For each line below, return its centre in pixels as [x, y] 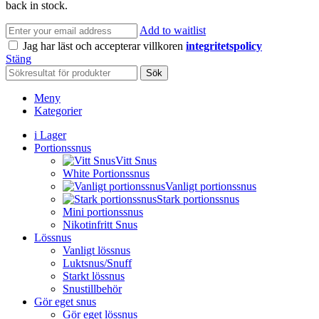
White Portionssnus [106, 174]
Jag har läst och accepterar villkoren [104, 46]
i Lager [50, 135]
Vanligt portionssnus [211, 187]
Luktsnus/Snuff [97, 263]
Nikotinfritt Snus [100, 225]
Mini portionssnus [103, 212]
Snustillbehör [92, 289]
